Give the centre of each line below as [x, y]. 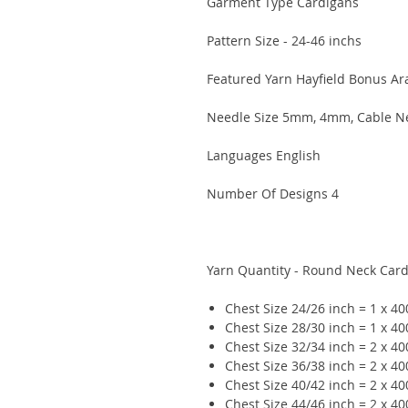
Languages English [264, 156]
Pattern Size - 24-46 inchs [284, 41]
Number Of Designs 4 [273, 194]
